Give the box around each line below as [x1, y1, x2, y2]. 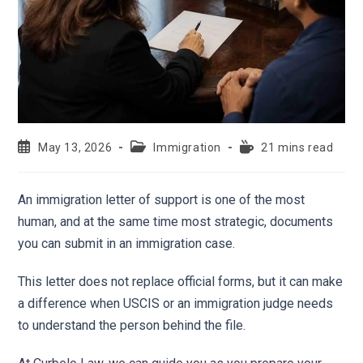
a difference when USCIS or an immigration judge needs [18, 296, 334, 312]
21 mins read [261, 141, 334, 155]
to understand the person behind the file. [18, 318, 246, 334]
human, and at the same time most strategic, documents [18, 214, 334, 230]
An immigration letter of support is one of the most [18, 192, 305, 208]
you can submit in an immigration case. [18, 236, 239, 252]
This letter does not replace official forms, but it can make [18, 274, 344, 290]
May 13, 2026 [38, 141, 113, 155]
